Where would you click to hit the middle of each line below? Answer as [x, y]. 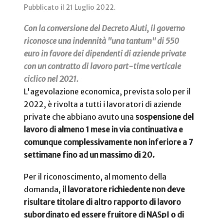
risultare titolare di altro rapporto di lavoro [102, 202]
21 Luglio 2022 [90, 8]
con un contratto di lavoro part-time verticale [102, 66]
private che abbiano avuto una [80, 117]
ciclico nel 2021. [51, 79]
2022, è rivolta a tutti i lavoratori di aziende [103, 104]
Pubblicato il [45, 8]
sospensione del [164, 117]
